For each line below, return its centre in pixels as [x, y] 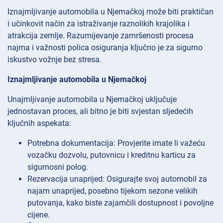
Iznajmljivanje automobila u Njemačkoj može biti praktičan [111, 12]
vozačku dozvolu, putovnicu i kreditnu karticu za [111, 155]
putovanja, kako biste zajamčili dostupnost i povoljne [120, 203]
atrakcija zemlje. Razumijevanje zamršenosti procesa [101, 36]
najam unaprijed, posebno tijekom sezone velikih [112, 191]
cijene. [39, 215]
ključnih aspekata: [39, 123]
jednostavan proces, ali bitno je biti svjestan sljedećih [100, 111]
